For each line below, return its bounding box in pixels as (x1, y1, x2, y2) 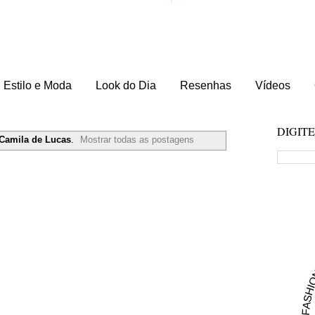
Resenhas (180, 79, 231, 91)
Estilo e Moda (4, 79, 72, 91)
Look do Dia (96, 79, 156, 91)
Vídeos (255, 79, 290, 91)
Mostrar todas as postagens (80, 134, 195, 146)
